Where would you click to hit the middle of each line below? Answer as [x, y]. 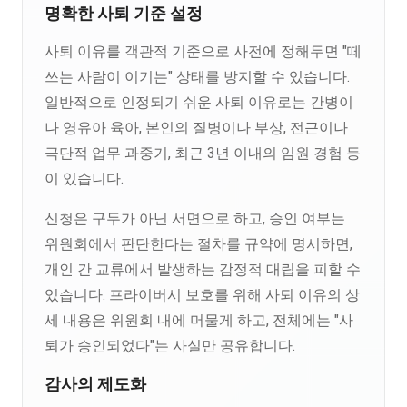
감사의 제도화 [95, 384]
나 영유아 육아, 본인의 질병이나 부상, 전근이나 [196, 128]
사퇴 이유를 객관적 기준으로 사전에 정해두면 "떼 [203, 51]
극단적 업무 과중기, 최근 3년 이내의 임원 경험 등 [203, 153]
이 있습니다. [84, 179]
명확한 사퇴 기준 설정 [124, 14]
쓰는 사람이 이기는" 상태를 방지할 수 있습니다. [197, 77]
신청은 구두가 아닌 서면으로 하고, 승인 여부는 [195, 218]
